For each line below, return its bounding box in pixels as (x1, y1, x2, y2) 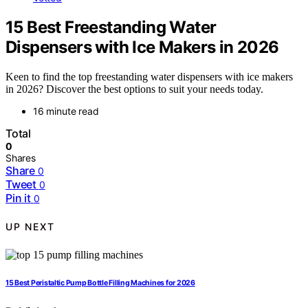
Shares (5, 151, 36, 164)
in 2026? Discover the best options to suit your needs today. (5, 82, 263, 95)
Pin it (5, 190, 31, 205)
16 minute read (33, 104, 99, 117)
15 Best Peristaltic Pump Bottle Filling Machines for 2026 (5, 278, 195, 287)
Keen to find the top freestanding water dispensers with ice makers (5, 70, 293, 82)
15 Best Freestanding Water (5, 16, 217, 37)
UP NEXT (5, 221, 55, 233)
